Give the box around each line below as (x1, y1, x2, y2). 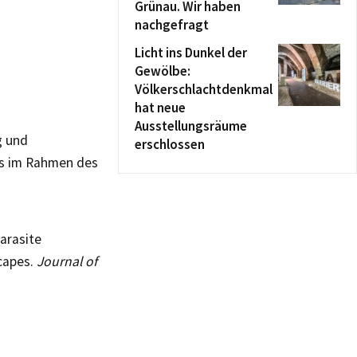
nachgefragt (135, 16, 209, 33)
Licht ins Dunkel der (135, 44, 247, 61)
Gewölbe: (135, 62, 190, 80)
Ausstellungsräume (135, 117, 247, 135)
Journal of (37, 253, 97, 270)
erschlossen (135, 135, 205, 153)
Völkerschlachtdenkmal (135, 80, 273, 98)
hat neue (135, 99, 186, 116)
